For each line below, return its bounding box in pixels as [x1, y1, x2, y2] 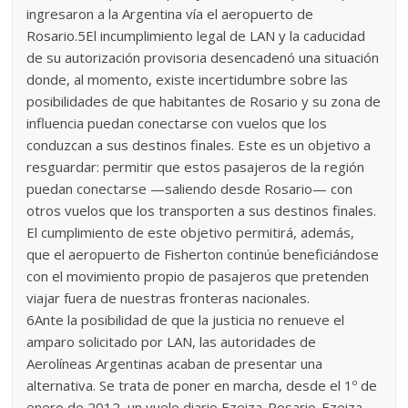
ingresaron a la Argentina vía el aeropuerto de [26, 4, 314, 23]
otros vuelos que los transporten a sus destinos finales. [26, 200, 377, 219]
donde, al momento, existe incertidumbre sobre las [26, 69, 349, 88]
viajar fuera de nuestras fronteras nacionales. [26, 288, 311, 307]
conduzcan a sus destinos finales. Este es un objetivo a [26, 135, 372, 154]
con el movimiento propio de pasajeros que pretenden [26, 266, 370, 285]
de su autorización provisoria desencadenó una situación [26, 47, 380, 66]
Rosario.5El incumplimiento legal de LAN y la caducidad [26, 25, 366, 45]
